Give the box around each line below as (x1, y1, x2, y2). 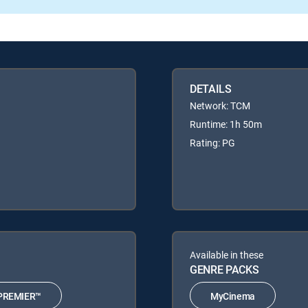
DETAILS (190, 81, 232, 97)
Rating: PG (190, 136, 235, 150)
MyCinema (210, 289, 255, 302)
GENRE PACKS (190, 262, 259, 278)
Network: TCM (190, 99, 250, 113)
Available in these (190, 248, 263, 262)
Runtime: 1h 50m (190, 118, 262, 131)
